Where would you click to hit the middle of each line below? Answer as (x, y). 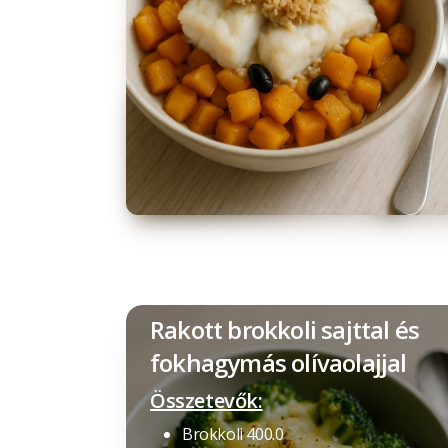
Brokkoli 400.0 (233, 434)
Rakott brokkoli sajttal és (285, 329)
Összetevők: (206, 400)
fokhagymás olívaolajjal (278, 362)
